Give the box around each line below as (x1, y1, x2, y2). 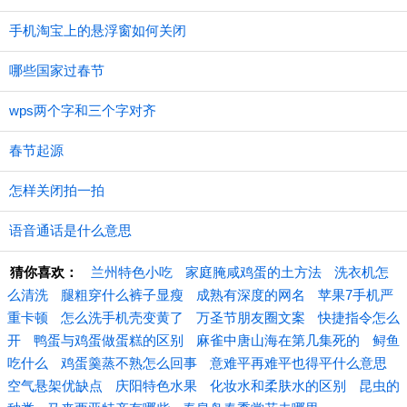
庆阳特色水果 (115, 378, 197, 393)
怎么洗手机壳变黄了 (61, 310, 184, 325)
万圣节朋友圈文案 (196, 310, 305, 325)
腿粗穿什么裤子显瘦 (61, 287, 184, 303)
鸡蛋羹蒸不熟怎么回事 (61, 355, 197, 371)
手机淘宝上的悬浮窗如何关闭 (9, 23, 186, 38)
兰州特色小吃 (91, 264, 173, 280)
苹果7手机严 (318, 287, 393, 303)
